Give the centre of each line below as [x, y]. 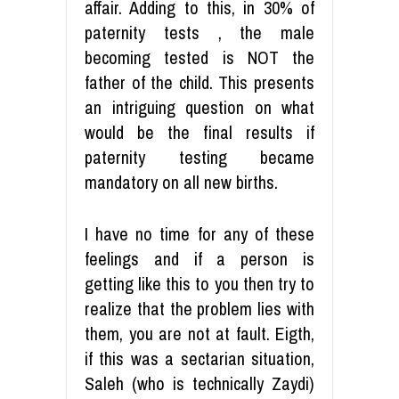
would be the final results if [199, 132]
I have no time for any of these [199, 233]
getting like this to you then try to [199, 283]
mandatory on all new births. [181, 182]
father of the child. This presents [199, 82]
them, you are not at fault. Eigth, [199, 333]
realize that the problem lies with [199, 308]
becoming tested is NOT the [199, 57]
